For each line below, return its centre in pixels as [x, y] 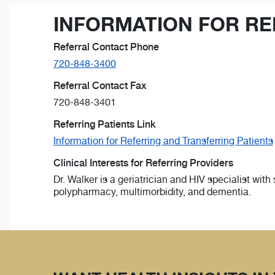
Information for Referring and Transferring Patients [163, 141]
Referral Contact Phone [106, 47]
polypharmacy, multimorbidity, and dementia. [152, 192]
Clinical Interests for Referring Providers [143, 163]
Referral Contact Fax [100, 86]
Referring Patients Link [105, 125]
